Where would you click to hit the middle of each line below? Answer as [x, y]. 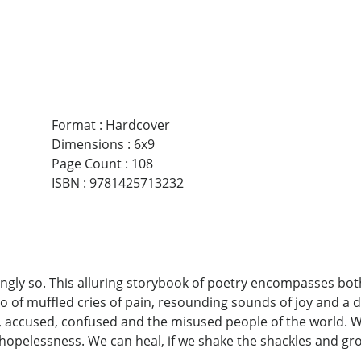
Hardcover [137, 124]
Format [73, 124]
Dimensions [87, 144]
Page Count [86, 163]
